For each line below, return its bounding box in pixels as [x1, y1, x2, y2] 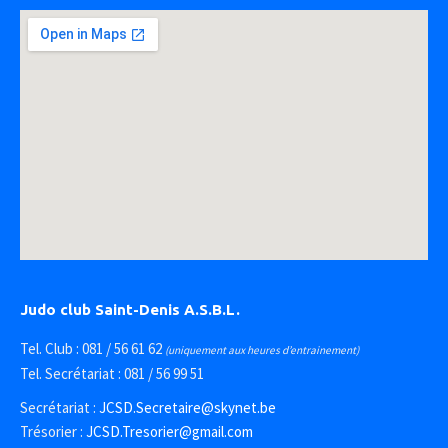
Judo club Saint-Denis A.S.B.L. [20, 301, 240, 318]
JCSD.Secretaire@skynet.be [99, 398, 276, 417]
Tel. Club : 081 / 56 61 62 [20, 339, 165, 358]
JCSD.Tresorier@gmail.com [86, 422, 253, 441]
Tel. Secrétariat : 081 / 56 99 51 [20, 364, 204, 383]
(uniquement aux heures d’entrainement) [165, 343, 359, 357]
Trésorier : [20, 422, 86, 441]
